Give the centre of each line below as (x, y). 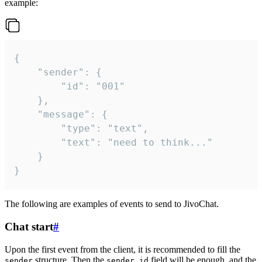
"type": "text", (37, 129)
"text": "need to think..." (37, 143)
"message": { (26, 115)
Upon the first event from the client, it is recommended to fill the (123, 249)
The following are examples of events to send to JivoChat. (112, 204)
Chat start (29, 226)
